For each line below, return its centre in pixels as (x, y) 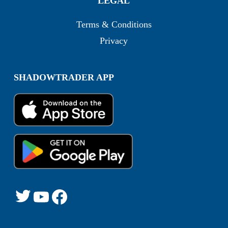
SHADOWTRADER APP (64, 77)
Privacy (114, 41)
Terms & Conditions (114, 24)
